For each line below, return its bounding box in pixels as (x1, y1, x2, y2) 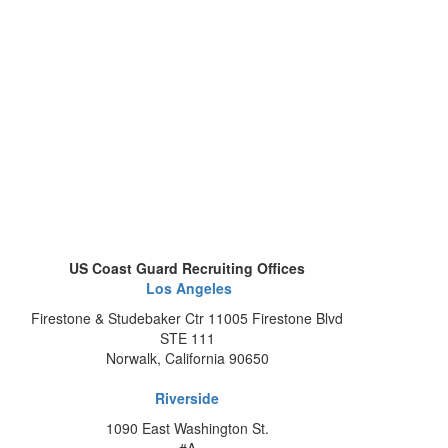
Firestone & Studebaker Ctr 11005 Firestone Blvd (31, 307, 344, 328)
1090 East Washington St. (105, 417, 269, 438)
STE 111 (159, 327, 215, 348)
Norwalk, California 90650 (105, 347, 269, 368)
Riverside (155, 387, 220, 408)
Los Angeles (142, 277, 233, 298)
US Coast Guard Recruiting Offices (69, 257, 306, 278)
